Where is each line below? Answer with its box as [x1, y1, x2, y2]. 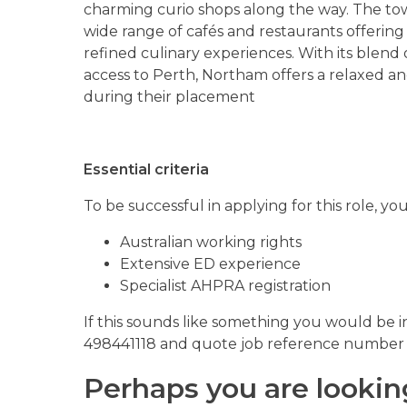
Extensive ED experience [120, 255, 301, 273]
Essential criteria [84, 161, 209, 178]
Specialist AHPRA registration [120, 277, 331, 294]
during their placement [84, 88, 255, 105]
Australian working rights [120, 233, 302, 251]
